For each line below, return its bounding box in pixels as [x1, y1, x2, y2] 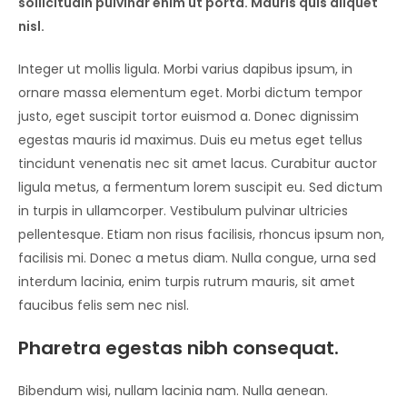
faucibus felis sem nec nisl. [18, 296, 189, 315]
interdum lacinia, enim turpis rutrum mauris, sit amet [18, 273, 355, 292]
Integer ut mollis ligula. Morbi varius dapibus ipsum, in [18, 60, 352, 79]
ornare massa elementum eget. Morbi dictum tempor [18, 84, 362, 103]
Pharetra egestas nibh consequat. [18, 335, 339, 362]
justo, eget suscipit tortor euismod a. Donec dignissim [18, 107, 359, 126]
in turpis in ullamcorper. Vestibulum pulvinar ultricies [18, 202, 348, 221]
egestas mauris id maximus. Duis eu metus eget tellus [18, 131, 362, 150]
